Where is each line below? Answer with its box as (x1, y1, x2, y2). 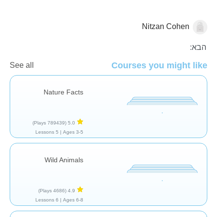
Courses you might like (111, 60, 207, 70)
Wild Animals (45, 155, 83, 164)
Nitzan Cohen (142, 22, 189, 31)
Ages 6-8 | (63, 197, 83, 202)
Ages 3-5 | (63, 129, 83, 135)
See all (10, 61, 34, 69)
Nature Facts (44, 88, 83, 96)
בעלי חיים (176, 24, 207, 32)
